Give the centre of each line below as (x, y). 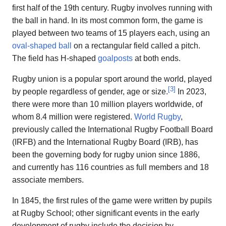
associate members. (48, 180)
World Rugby (157, 117)
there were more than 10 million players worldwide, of (107, 104)
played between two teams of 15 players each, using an (111, 33)
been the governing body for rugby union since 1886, (106, 154)
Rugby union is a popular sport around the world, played (112, 79)
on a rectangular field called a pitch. (136, 45)
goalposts (115, 58)
